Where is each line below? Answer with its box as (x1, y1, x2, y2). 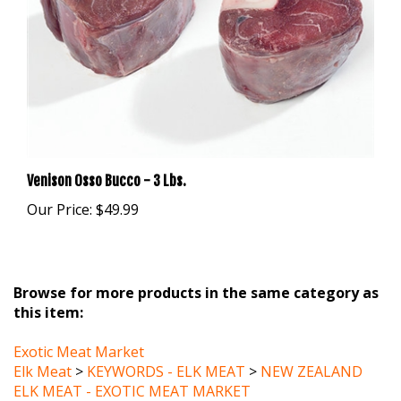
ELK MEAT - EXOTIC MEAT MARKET (13, 358, 251, 378)
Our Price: (27, 175, 92, 196)
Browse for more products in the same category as (13, 260, 379, 279)
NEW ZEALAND (260, 338, 363, 358)
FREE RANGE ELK (260, 378, 372, 397)
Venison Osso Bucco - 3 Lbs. (27, 148, 186, 166)
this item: (13, 279, 83, 299)
